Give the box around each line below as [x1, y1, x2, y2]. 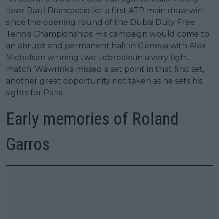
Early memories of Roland [6, 109, 178, 129]
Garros [6, 134, 50, 154]
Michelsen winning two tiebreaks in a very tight [6, 52, 189, 62]
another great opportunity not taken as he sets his [6, 76, 202, 86]
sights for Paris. [6, 88, 64, 97]
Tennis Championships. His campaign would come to [6, 29, 209, 39]
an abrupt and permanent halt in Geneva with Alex [6, 41, 206, 50]
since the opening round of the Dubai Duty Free [6, 17, 195, 27]
